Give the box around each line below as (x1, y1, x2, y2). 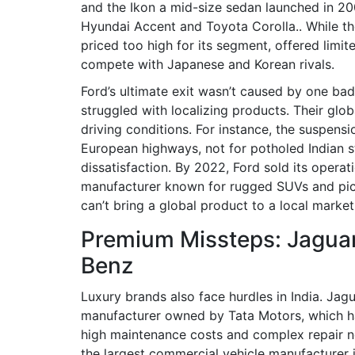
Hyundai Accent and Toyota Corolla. (81, 18, 299, 34)
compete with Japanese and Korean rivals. (81, 56, 334, 72)
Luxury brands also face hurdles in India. (81, 288, 326, 304)
